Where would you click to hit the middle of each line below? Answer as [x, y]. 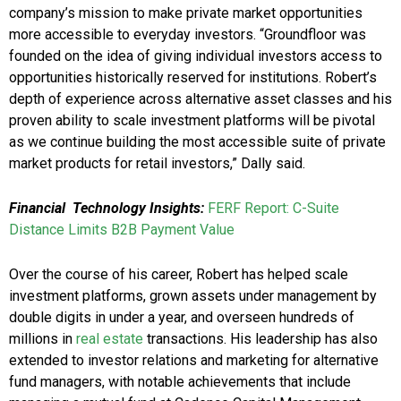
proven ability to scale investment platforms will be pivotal [192, 121]
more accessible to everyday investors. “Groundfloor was [188, 35]
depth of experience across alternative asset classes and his [200, 99]
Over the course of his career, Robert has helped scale [179, 275]
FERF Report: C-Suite [273, 209]
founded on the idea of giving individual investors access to [196, 56]
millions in [43, 339]
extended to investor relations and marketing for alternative [194, 361]
